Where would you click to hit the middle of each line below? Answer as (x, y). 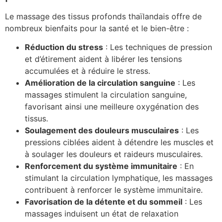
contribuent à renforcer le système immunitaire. (114, 190)
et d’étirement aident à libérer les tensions (103, 59)
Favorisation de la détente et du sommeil (104, 202)
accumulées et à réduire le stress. (87, 71)
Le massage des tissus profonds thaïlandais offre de (103, 16)
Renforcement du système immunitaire (101, 166)
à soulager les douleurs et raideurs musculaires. (114, 154)
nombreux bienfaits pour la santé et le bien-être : (97, 28)
